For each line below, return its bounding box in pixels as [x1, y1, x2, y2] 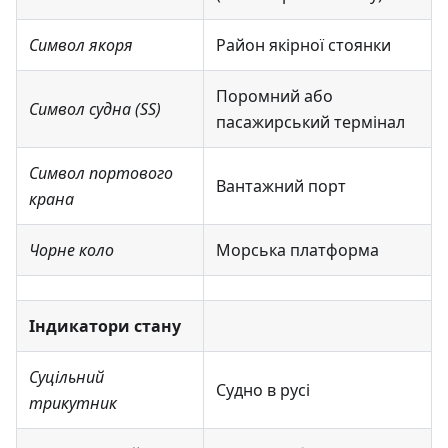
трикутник [29, 391, 117, 414]
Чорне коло [29, 238, 114, 261]
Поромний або [216, 84, 333, 107]
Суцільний [29, 365, 104, 388]
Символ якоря [29, 33, 133, 56]
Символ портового [29, 161, 173, 184]
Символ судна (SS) [29, 97, 161, 120]
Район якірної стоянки [216, 33, 391, 56]
